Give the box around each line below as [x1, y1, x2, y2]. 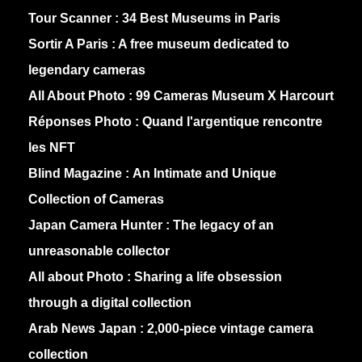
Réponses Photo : [28, 115, 142, 129]
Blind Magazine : [28, 166, 133, 181]
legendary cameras [28, 63, 145, 78]
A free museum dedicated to [118, 37, 289, 52]
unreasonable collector [28, 244, 170, 259]
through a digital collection [28, 296, 192, 310]
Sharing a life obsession [134, 270, 282, 284]
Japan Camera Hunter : [28, 218, 170, 233]
